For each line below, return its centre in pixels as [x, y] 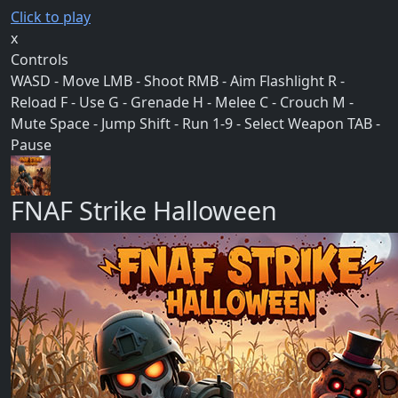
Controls [40, 60]
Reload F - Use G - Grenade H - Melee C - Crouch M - [182, 103]
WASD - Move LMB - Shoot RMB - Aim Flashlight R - [178, 81]
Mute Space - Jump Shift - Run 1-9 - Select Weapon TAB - [195, 124]
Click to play [51, 17]
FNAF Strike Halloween [144, 211]
